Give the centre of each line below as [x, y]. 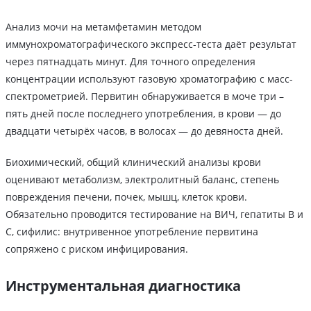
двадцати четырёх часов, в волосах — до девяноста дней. [144, 131]
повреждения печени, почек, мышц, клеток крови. [126, 197]
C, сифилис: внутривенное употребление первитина [132, 232]
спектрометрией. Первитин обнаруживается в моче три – [145, 96]
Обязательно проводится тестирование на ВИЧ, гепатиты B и [154, 215]
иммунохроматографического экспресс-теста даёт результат [151, 44]
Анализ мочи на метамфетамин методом [103, 27]
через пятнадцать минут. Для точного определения [131, 62]
